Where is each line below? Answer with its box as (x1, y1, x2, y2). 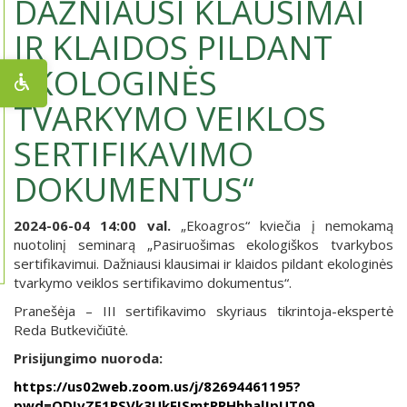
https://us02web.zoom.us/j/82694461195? (14, 377, 301, 396)
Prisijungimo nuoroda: (14, 349, 163, 368)
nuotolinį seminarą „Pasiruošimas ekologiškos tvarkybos (14, 235, 393, 254)
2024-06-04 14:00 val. (14, 216, 171, 235)
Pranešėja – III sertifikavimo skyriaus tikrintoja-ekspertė (14, 302, 393, 321)
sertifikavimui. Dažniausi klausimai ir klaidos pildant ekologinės (14, 254, 393, 273)
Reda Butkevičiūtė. (14, 321, 128, 340)
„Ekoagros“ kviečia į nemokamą (170, 216, 394, 235)
